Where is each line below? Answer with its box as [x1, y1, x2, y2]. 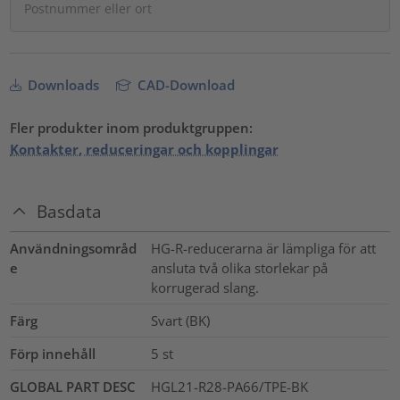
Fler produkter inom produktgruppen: [10, 118, 254, 137]
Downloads [24, 75, 100, 94]
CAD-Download [134, 75, 236, 94]
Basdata [37, 200, 103, 223]
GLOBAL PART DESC [10, 378, 137, 396]
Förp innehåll [10, 345, 96, 363]
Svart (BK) [150, 312, 210, 330]
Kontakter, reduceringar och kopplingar [10, 139, 279, 158]
